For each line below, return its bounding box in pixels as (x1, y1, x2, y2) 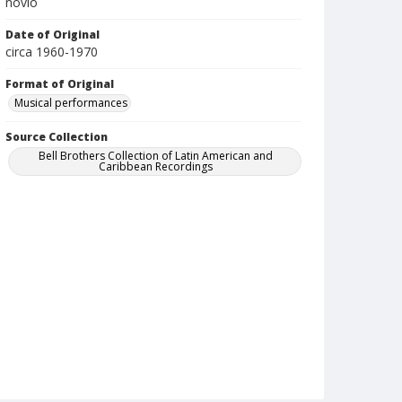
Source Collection (5, 129, 108, 144)
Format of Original (5, 76, 114, 92)
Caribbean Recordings (99, 159, 214, 174)
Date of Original (5, 27, 100, 42)
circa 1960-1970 (5, 43, 98, 60)
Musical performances (14, 95, 127, 110)
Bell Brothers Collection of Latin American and (39, 148, 274, 163)
